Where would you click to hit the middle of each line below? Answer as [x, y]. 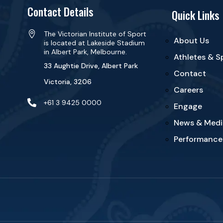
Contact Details [60, 11]
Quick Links [195, 15]
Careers [188, 90]
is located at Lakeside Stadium [94, 43]
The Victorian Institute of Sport [95, 34]
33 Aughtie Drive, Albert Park [91, 65]
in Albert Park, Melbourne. [85, 52]
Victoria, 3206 [67, 81]
